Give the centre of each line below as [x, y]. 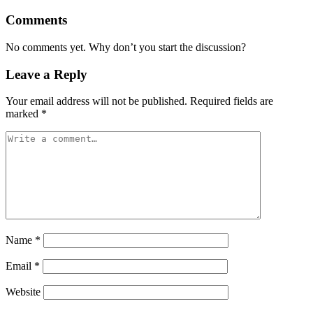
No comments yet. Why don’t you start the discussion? [126, 47]
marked [23, 114]
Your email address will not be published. [96, 101]
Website [23, 292]
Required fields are [232, 101]
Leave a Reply [46, 74]
